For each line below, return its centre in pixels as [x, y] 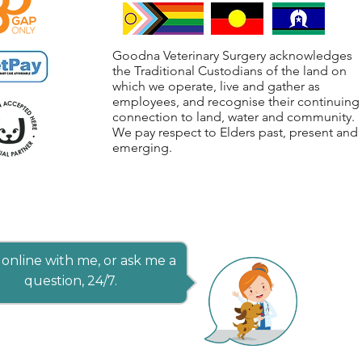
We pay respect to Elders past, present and [235, 132]
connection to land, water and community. [233, 117]
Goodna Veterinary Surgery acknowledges [232, 55]
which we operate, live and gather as [216, 86]
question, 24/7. [70, 281]
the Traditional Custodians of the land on [229, 71]
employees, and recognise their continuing [236, 101]
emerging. [142, 147]
